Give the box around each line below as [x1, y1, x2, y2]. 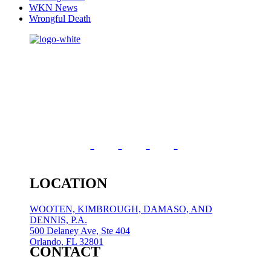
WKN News [29, 2, 77, 13]
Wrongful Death [29, 13, 91, 24]
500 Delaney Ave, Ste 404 [30, 226, 130, 237]
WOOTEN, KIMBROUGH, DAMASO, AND [30, 204, 212, 215]
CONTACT [30, 243, 100, 260]
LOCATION [30, 175, 107, 192]
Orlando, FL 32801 [30, 237, 103, 247]
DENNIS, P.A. [30, 215, 87, 226]
